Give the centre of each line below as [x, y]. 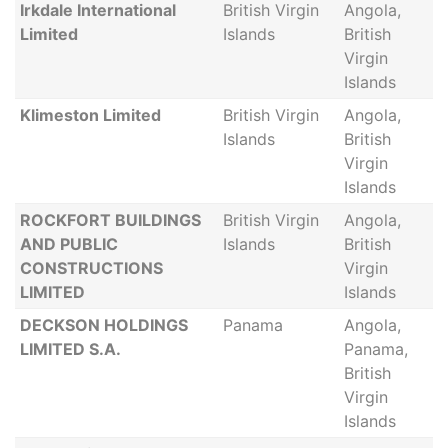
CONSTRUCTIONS [91, 268]
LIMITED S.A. [70, 349]
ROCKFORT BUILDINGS [110, 220]
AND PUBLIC [68, 244]
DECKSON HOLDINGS [103, 325]
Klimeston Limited [90, 115]
